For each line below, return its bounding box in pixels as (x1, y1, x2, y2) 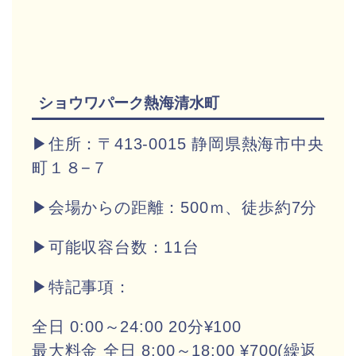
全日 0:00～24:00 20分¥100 (32, 318, 242, 336)
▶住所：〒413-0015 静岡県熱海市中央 (32, 135, 324, 153)
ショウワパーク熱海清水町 (38, 95, 219, 112)
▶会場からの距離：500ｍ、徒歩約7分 (32, 199, 318, 217)
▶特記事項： (32, 278, 131, 296)
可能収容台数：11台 (48, 238, 199, 257)
